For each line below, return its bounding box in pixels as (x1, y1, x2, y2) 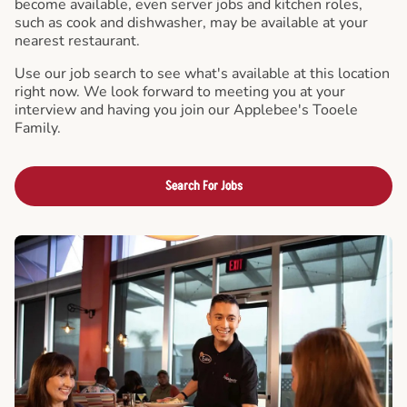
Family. (15, 118, 61, 138)
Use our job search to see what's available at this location (15, 64, 390, 84)
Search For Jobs (164, 177, 243, 194)
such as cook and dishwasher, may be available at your (15, 13, 368, 33)
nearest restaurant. (15, 31, 140, 51)
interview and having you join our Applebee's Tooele (15, 100, 358, 120)
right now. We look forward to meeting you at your (15, 82, 345, 102)
